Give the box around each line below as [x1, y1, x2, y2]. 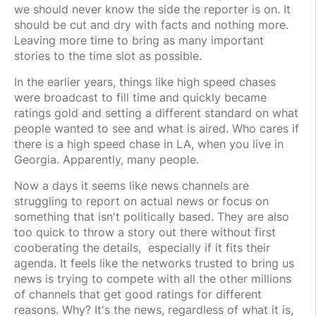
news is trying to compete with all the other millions [14, 272, 291, 286]
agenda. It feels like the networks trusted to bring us [14, 256, 294, 271]
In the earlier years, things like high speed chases [14, 75, 276, 90]
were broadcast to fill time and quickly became [14, 90, 267, 105]
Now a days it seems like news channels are [14, 178, 249, 193]
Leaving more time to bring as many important [14, 33, 264, 48]
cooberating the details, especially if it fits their [14, 241, 270, 255]
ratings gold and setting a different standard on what [14, 106, 298, 121]
